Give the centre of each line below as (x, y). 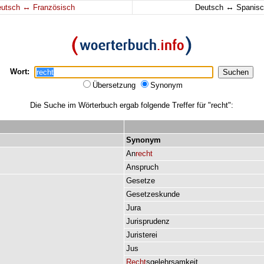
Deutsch (210, 7)
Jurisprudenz (148, 221)
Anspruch (142, 167)
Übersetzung (115, 85)
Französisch (53, 7)
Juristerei (142, 235)
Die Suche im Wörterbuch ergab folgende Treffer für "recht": (131, 105)
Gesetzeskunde (153, 194)
